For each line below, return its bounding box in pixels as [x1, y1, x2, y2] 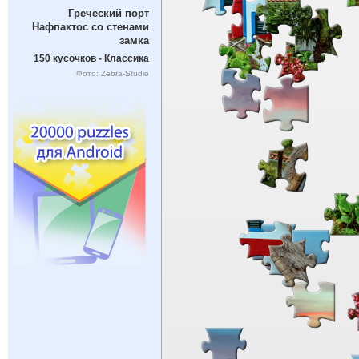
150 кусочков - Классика [33, 53, 149, 63]
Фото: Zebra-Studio [75, 68, 149, 78]
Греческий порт [67, 7, 149, 20]
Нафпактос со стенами [31, 21, 149, 34]
